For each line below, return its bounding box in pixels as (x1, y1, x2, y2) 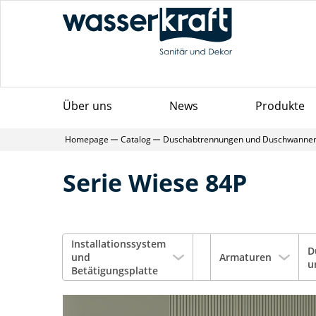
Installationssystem (71, 237, 166, 250)
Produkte (255, 98, 305, 114)
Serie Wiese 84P (63, 166, 247, 199)
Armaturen (219, 250, 272, 264)
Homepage (65, 133, 109, 145)
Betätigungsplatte (71, 264, 158, 277)
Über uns (63, 98, 112, 114)
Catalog (121, 133, 151, 145)
